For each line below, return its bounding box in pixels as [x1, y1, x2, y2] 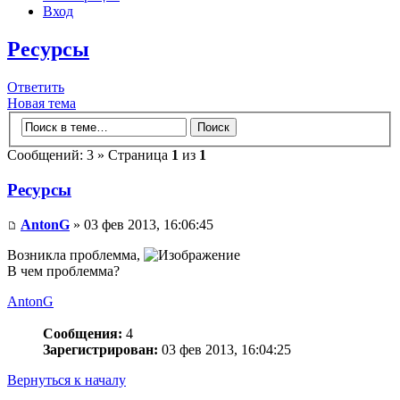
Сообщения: [43, 325, 122, 341]
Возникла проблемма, [7, 246, 144, 262]
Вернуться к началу [7, 371, 126, 387]
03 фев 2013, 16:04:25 [158, 341, 291, 357]
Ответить [7, 79, 64, 95]
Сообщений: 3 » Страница [7, 147, 171, 163]
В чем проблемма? [7, 262, 120, 279]
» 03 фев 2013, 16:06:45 [70, 216, 213, 232]
